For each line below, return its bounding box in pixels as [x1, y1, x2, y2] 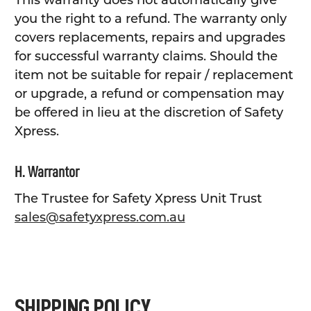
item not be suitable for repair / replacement [14, 67, 293, 83]
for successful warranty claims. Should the [14, 49, 278, 65]
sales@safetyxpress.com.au [14, 210, 185, 226]
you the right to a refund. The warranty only [14, 11, 287, 27]
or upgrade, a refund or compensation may [14, 86, 284, 102]
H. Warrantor [14, 165, 79, 180]
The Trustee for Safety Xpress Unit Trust [14, 191, 262, 207]
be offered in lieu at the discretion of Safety [14, 105, 283, 121]
